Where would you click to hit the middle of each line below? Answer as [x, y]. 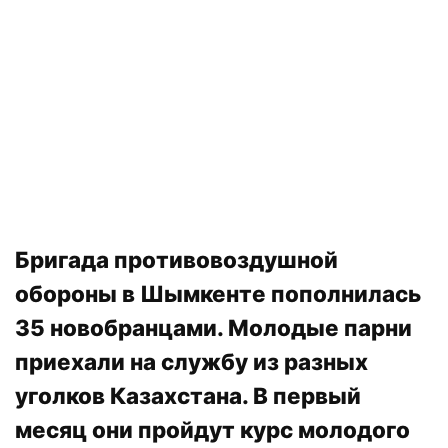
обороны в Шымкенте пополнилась [218, 294]
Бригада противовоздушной [176, 260]
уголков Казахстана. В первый [188, 396]
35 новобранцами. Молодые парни [213, 328]
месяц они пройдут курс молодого [212, 430]
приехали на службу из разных [191, 362]
